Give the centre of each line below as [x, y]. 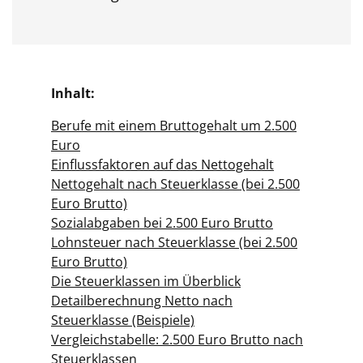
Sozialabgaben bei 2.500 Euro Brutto [162, 223]
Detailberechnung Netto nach [142, 301]
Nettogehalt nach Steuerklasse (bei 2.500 [175, 184]
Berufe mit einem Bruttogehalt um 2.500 [174, 126]
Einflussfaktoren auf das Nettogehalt [162, 164]
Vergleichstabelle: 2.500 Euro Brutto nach [177, 340]
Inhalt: [73, 93]
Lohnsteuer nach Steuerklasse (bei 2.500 [174, 242]
